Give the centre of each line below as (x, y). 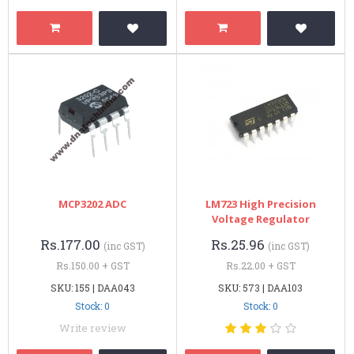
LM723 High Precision (260, 203)
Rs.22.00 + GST (260, 265)
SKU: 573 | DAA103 (261, 287)
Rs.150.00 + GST (92, 265)
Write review (92, 328)
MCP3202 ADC (93, 203)
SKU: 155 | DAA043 (92, 287)
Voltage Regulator (260, 218)
